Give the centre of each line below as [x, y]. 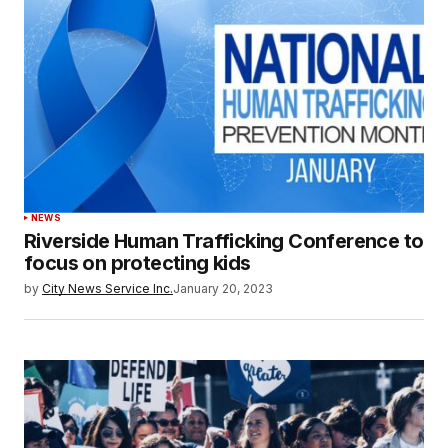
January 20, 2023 [223, 288]
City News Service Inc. [107, 288]
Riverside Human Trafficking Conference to [224, 240]
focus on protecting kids [137, 262]
